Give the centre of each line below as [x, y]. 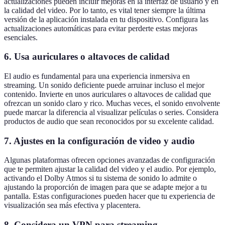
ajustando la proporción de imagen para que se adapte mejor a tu [105, 187]
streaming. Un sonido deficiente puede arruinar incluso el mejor [104, 85]
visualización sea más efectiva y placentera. [72, 205]
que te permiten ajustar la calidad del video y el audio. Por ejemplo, [110, 169]
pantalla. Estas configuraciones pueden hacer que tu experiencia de [109, 196]
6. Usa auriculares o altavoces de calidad [87, 57]
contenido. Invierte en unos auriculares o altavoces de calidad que [107, 94]
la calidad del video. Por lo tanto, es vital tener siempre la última [105, 10]
